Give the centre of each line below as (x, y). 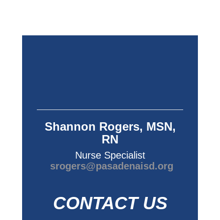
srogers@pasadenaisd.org (111, 166)
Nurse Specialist (110, 155)
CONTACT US (110, 203)
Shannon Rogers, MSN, (110, 126)
